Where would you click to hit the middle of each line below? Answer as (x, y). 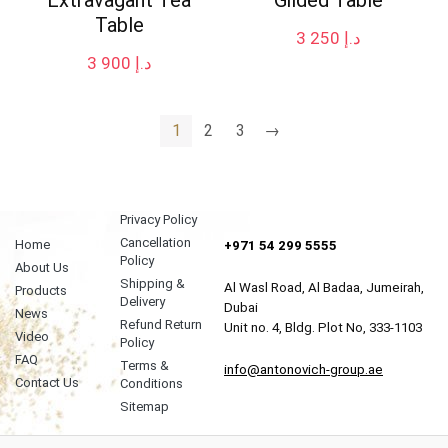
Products (41, 290)
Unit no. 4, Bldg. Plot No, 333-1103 (323, 327)
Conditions (151, 383)
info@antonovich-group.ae (303, 369)
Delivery (142, 301)
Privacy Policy (158, 219)
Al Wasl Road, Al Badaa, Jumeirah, (324, 287)
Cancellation (155, 242)
